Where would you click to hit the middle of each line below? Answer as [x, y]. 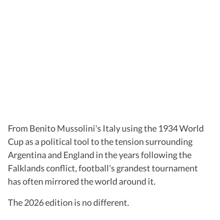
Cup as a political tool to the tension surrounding [100, 141]
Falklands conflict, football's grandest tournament [103, 168]
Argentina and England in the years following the [100, 154]
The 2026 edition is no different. [69, 202]
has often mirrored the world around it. [82, 181]
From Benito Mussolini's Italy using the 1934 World [106, 128]
